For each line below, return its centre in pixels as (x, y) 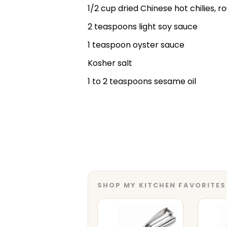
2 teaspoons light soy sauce (143, 26)
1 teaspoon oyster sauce (136, 45)
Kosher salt (110, 63)
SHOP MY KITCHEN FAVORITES (162, 185)
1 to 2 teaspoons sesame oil (142, 81)
